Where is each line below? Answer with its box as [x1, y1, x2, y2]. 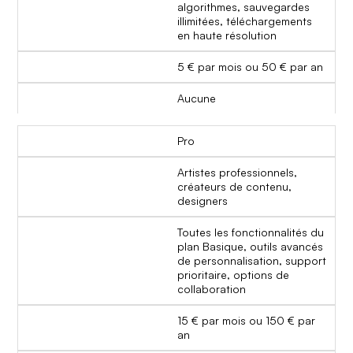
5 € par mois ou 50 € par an [177, 59, 323, 73]
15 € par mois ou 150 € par [177, 313, 315, 327]
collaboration [177, 281, 246, 295]
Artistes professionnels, [177, 165, 297, 179]
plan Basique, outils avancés [177, 239, 323, 253]
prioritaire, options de [177, 267, 289, 281]
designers [177, 193, 228, 207]
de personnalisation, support [177, 253, 326, 267]
